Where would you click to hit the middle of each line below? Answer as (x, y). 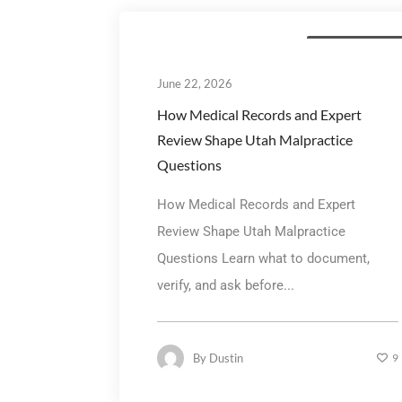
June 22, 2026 (194, 83)
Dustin (226, 358)
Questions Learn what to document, (263, 258)
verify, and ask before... (225, 285)
